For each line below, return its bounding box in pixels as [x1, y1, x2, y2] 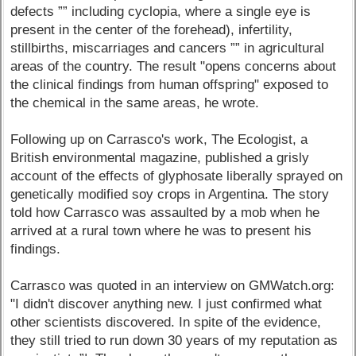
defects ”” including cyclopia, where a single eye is [10, 3, 311, 19]
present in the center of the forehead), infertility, [10, 21, 293, 37]
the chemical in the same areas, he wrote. [10, 95, 260, 110]
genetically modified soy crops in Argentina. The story [10, 186, 330, 202]
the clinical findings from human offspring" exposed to [10, 76, 329, 92]
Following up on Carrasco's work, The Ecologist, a [10, 131, 308, 147]
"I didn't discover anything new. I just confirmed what [10, 296, 323, 311]
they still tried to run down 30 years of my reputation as [10, 332, 339, 348]
